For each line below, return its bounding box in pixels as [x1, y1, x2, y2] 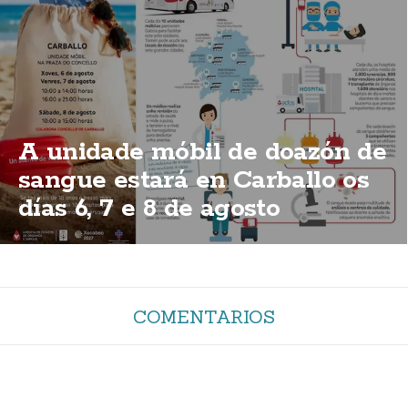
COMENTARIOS [133, 304, 275, 328]
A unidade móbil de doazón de [18, 135, 387, 168]
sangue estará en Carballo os [18, 163, 370, 197]
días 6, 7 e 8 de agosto [18, 191, 280, 225]
